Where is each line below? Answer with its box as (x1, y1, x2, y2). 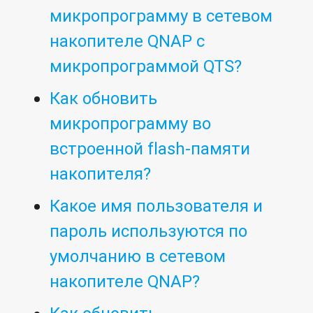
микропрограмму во (50, 113, 212, 134)
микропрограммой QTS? (50, 56, 242, 77)
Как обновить (50, 88, 158, 109)
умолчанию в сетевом (50, 246, 226, 267)
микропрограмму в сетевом (50, 6, 273, 27)
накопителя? (50, 163, 152, 184)
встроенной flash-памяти (50, 138, 251, 159)
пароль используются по (50, 221, 248, 242)
